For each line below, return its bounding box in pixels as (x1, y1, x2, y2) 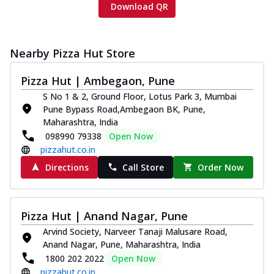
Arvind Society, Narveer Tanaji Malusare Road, (43, 225, 228, 237)
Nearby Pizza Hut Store (10, 45, 135, 61)
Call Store (122, 161, 164, 173)
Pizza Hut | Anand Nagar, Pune (21, 208, 188, 223)
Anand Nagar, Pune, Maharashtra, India (43, 238, 201, 250)
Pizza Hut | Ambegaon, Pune (21, 73, 175, 88)
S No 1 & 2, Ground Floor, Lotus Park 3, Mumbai (43, 90, 237, 102)
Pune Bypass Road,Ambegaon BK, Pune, (43, 103, 206, 115)
